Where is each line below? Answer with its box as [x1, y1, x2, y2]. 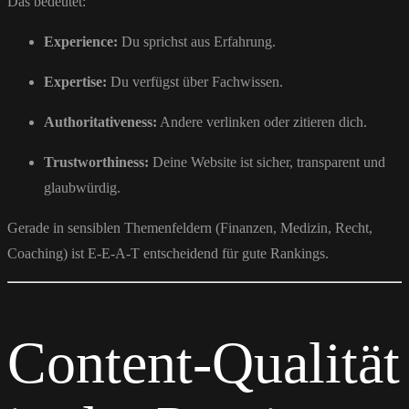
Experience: [44, 33, 118, 49]
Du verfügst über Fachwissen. [107, 73, 283, 89]
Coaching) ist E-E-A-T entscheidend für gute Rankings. [7, 245, 329, 261]
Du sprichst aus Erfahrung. [118, 33, 276, 49]
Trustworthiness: [44, 153, 149, 170]
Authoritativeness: [44, 113, 157, 130]
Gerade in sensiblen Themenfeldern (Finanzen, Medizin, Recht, [7, 219, 372, 236]
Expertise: [44, 73, 107, 89]
